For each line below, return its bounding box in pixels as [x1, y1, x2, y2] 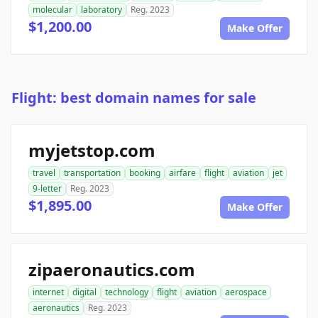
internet [33, 286, 64, 299]
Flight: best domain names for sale [11, 88, 256, 108]
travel [33, 167, 55, 180]
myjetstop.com [28, 138, 155, 163]
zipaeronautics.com [28, 258, 195, 282]
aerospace [225, 286, 267, 299]
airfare [169, 167, 196, 180]
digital [72, 286, 97, 299]
